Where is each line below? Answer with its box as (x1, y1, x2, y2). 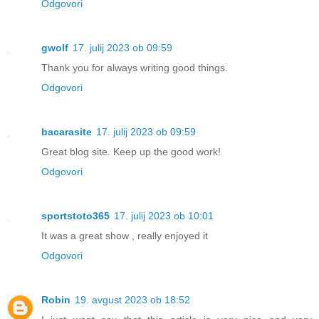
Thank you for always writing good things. (41, 62, 228, 74)
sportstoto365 (41, 210, 110, 222)
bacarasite (41, 126, 92, 138)
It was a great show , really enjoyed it (41, 230, 208, 242)
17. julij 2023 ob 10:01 (114, 210, 214, 222)
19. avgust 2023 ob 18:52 (75, 294, 190, 306)
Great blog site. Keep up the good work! (41, 146, 221, 158)
